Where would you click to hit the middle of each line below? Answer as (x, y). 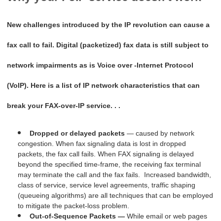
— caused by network (159, 133)
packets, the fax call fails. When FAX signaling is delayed (106, 154)
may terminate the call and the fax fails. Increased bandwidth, (114, 175)
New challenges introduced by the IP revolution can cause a (109, 24)
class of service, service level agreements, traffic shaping (106, 185)
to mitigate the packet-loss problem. (73, 206)
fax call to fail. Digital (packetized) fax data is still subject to (108, 45)
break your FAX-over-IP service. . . (64, 105)
